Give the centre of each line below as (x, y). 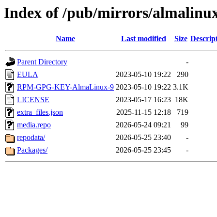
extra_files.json (40, 112)
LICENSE (33, 100)
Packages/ (32, 150)
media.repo (34, 125)
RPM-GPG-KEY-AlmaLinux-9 (65, 87)
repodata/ (31, 138)
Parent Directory (42, 62)
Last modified (143, 39)
